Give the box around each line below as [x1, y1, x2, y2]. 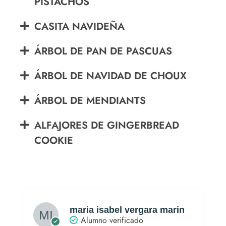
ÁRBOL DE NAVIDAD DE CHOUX [34, 68, 187, 83]
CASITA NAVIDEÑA [34, 19, 125, 34]
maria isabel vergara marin [70, 204, 185, 215]
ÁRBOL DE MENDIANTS [34, 93, 146, 108]
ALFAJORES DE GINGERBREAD [34, 118, 179, 133]
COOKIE [34, 133, 73, 148]
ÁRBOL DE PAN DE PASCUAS [34, 43, 172, 59]
